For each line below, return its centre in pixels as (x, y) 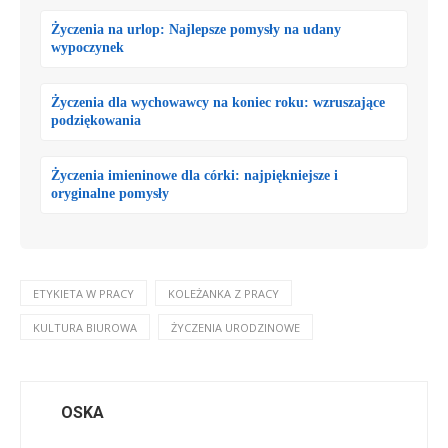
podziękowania (96, 120)
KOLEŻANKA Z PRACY (223, 293)
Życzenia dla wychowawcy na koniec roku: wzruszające (218, 102)
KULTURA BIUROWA (85, 327)
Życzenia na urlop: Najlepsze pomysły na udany (196, 29)
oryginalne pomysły (110, 193)
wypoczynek (87, 47)
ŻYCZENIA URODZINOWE (235, 327)
